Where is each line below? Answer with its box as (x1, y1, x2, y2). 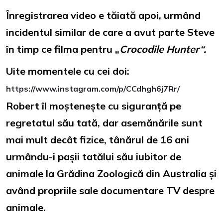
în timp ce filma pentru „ (6, 42, 119, 55)
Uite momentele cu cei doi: (6, 64, 129, 77)
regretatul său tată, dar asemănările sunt (6, 116, 203, 129)
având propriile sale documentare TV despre (6, 184, 215, 197)
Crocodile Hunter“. (119, 42, 206, 55)
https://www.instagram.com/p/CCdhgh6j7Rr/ (6, 83, 180, 94)
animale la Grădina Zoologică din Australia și (6, 167, 217, 180)
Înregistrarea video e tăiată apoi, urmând (6, 8, 201, 21)
